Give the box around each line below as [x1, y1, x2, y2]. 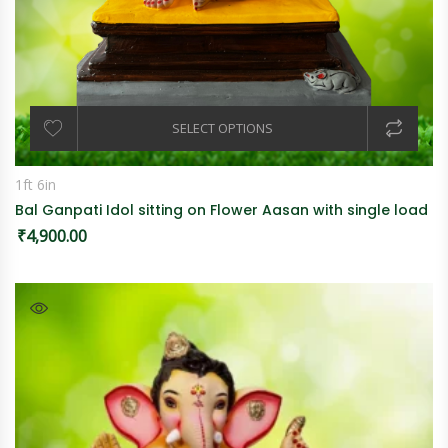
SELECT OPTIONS [171, 118, 273, 137]
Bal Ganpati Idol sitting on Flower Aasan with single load [15, 199, 428, 220]
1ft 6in [15, 174, 56, 194]
